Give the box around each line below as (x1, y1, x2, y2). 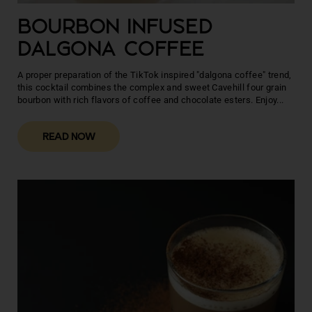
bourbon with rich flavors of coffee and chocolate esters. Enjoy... (17, 95, 284, 105)
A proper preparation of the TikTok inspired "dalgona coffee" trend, (17, 70, 292, 80)
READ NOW (42, 132, 95, 143)
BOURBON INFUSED (17, 19, 213, 38)
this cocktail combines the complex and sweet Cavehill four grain (17, 82, 287, 93)
